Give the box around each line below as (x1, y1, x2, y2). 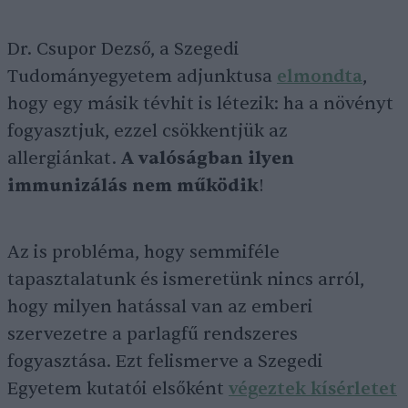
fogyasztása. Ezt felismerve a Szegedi (7, 351, 323, 373)
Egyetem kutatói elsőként (7, 378, 229, 401)
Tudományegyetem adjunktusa (7, 66, 277, 88)
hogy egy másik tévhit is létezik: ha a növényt (7, 93, 393, 116)
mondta (293, 66, 362, 88)
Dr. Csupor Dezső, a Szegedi (7, 38, 240, 61)
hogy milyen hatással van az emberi (7, 296, 313, 319)
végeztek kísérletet (229, 378, 397, 401)
